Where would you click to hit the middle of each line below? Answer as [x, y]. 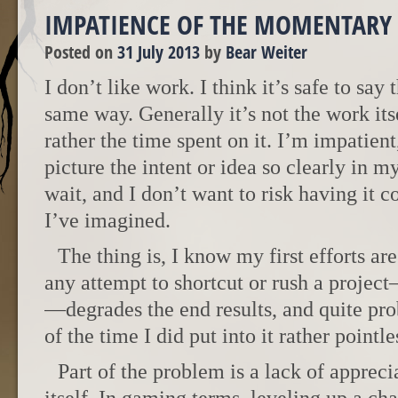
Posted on [81, 52]
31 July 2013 [159, 52]
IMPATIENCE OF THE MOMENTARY [218, 24]
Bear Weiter [267, 52]
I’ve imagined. [107, 220]
